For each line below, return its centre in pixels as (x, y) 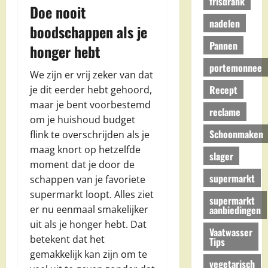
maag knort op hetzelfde (85, 150)
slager (221, 156)
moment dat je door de (82, 165)
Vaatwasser (231, 232)
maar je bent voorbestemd (90, 105)
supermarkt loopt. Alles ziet (92, 195)
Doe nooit (58, 12)
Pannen (223, 45)
